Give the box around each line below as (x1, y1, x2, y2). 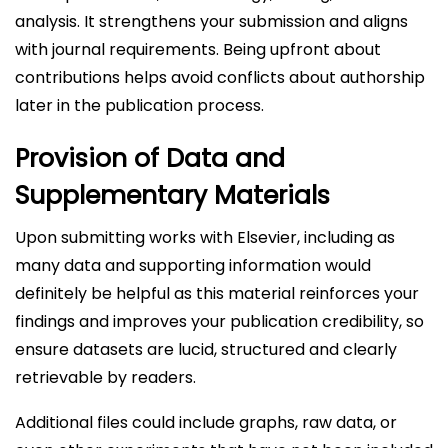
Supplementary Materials (15, 178, 330, 213)
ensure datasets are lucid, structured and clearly (15, 338, 397, 361)
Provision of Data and (15, 141, 285, 176)
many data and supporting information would (15, 254, 371, 277)
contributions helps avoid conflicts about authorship (15, 66, 425, 89)
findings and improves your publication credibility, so (15, 310, 424, 333)
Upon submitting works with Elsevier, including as (15, 226, 395, 249)
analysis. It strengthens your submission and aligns (15, 10, 408, 33)
